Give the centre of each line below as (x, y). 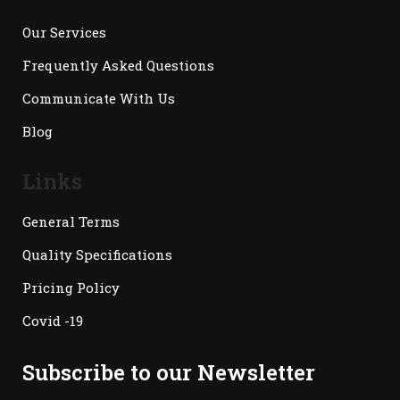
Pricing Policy (71, 287)
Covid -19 (53, 321)
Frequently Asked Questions (118, 65)
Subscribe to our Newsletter (169, 372)
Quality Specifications (97, 254)
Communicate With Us (99, 98)
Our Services (64, 32)
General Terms (71, 221)
